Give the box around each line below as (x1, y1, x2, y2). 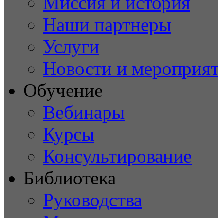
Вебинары (43, 101, 125, 123)
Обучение (23, 79, 103, 101)
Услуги (43, 36, 99, 57)
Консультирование (43, 145, 192, 166)
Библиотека (23, 167, 116, 188)
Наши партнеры (43, 14, 171, 35)
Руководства (43, 189, 142, 210)
